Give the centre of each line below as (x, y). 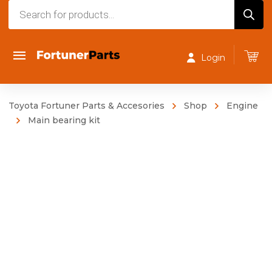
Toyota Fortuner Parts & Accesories (87, 106)
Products (31, 8)
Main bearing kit (64, 120)
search (24, 25)
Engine (242, 106)
